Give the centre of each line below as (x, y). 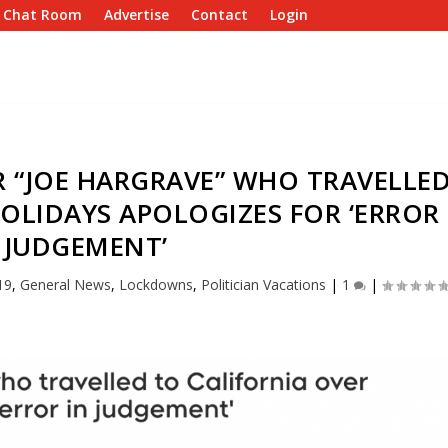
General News (66, 284)
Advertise (137, 14)
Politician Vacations (264, 284)
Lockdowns (156, 284)
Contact (220, 14)
